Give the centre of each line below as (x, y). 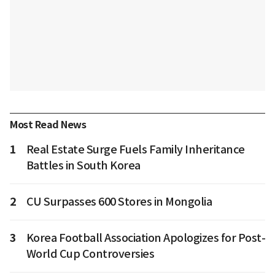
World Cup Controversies (90, 254)
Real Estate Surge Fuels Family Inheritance (135, 149)
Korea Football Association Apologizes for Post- (145, 238)
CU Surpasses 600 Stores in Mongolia (119, 201)
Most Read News (48, 125)
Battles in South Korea (83, 165)
